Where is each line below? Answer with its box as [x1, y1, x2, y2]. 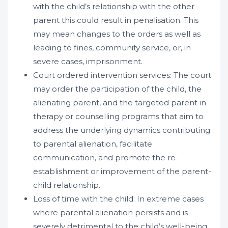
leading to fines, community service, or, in [33, 43, 191, 52]
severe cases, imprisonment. [33, 56, 142, 66]
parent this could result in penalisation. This [33, 15, 198, 25]
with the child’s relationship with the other [33, 2, 194, 11]
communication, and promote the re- [33, 153, 179, 162]
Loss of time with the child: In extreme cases [33, 194, 204, 204]
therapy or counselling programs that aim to [33, 111, 204, 121]
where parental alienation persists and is [33, 208, 188, 217]
